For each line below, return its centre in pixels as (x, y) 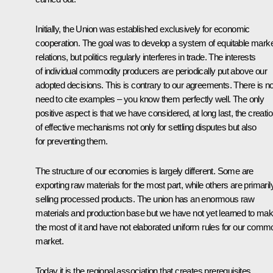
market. (50, 241)
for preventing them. (72, 141)
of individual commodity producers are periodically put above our (151, 71)
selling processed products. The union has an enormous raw (145, 199)
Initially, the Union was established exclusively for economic (143, 29)
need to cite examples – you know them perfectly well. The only (150, 99)
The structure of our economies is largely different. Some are (144, 171)
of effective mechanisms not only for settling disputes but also (146, 127)
